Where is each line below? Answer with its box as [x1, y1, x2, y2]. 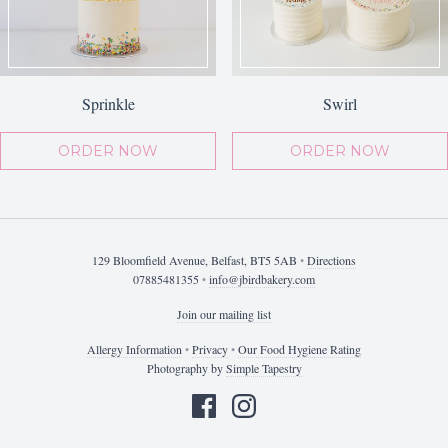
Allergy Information [87, 341, 182, 357]
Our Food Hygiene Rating [238, 341, 361, 357]
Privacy [192, 341, 228, 357]
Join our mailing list [177, 306, 271, 322]
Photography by [146, 360, 226, 376]
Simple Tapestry [225, 360, 302, 376]
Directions [307, 252, 356, 268]
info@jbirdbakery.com [209, 271, 315, 287]
